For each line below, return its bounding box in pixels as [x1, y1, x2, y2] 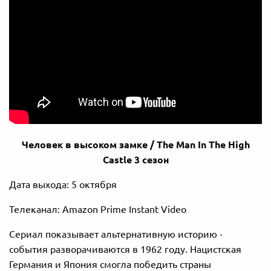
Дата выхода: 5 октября [9, 179, 117, 191]
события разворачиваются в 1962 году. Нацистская [9, 244, 241, 255]
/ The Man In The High [147, 139, 250, 151]
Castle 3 [102, 154, 142, 166]
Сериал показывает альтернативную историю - [9, 229, 223, 240]
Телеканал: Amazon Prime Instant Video [9, 204, 186, 215]
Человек [21, 139, 63, 151]
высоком [73, 139, 117, 151]
